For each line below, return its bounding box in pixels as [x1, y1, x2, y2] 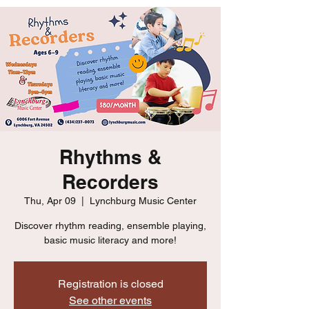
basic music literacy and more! [44, 235, 177, 246]
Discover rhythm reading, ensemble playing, [14, 220, 206, 231]
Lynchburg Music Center [90, 195, 197, 206]
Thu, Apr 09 [24, 195, 76, 206]
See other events [69, 294, 152, 307]
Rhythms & [59, 146, 161, 168]
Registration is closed [57, 277, 163, 290]
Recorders [62, 170, 159, 193]
